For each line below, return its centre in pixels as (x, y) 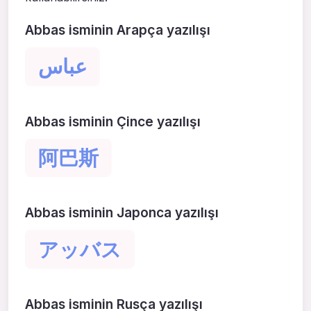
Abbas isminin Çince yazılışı (113, 121)
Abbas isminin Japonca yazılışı (122, 213)
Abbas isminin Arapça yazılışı (118, 30)
